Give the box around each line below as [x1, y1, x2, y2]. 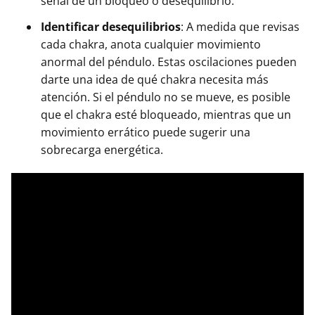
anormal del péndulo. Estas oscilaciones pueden [41, 54, 297, 70]
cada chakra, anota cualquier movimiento [41, 37, 261, 53]
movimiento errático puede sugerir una [41, 124, 250, 141]
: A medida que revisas [181, 19, 300, 35]
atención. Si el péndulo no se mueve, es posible [41, 89, 290, 105]
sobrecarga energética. [41, 142, 163, 158]
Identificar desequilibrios [41, 19, 181, 35]
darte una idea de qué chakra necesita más [41, 72, 269, 88]
